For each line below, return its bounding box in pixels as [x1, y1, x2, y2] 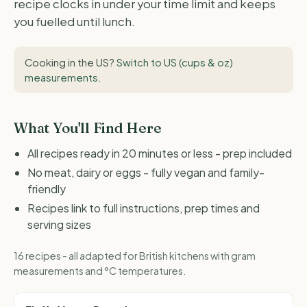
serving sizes [27, 217, 91, 232]
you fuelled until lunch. [14, 14, 135, 29]
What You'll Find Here [14, 119, 162, 137]
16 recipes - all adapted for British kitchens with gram [14, 249, 256, 262]
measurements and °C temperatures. [14, 265, 186, 278]
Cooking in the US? [25, 56, 116, 69]
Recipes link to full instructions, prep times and [27, 200, 260, 215]
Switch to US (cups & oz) [116, 56, 233, 69]
